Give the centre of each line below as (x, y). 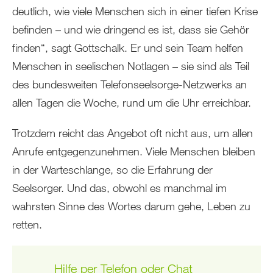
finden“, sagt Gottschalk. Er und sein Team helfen (128, 47)
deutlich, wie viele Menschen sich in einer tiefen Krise (135, 11)
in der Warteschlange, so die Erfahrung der (112, 169)
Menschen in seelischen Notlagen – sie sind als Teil (131, 66)
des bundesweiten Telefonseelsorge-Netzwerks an (129, 84)
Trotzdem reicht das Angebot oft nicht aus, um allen (133, 133)
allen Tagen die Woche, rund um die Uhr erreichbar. (132, 102)
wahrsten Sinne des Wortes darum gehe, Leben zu (131, 206)
